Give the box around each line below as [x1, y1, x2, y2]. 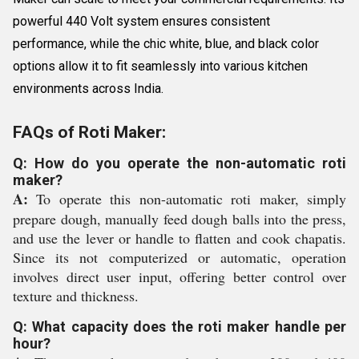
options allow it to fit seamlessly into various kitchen [13, 58, 308, 74]
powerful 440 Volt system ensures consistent [13, 14, 270, 29]
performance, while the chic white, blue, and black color [13, 36, 319, 51]
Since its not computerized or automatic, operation [13, 248, 346, 267]
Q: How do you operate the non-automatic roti [13, 155, 346, 171]
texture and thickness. [13, 286, 139, 305]
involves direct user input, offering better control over [13, 267, 346, 286]
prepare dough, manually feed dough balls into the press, [13, 209, 346, 228]
